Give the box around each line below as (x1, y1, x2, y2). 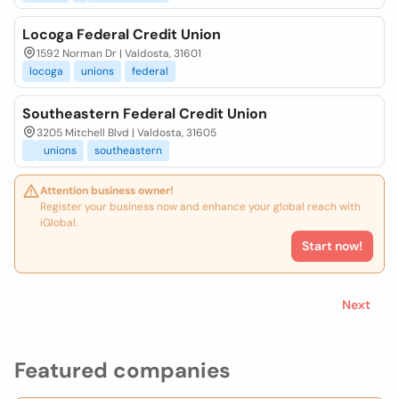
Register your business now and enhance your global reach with (40, 199, 361, 214)
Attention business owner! (40, 183, 174, 198)
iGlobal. (40, 216, 77, 230)
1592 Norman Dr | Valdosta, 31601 (37, 46, 201, 61)
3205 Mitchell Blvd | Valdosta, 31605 (37, 126, 216, 140)
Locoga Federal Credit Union (22, 25, 221, 44)
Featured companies (14, 356, 231, 384)
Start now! (302, 238, 362, 254)
